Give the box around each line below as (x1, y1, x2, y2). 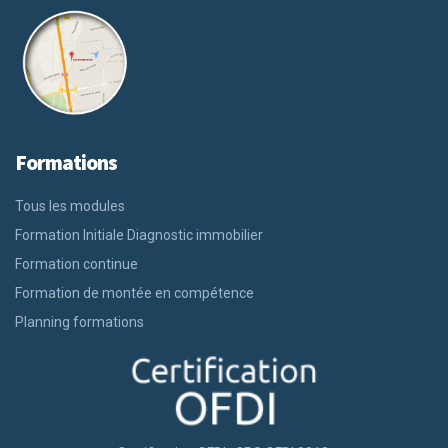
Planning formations (15, 314, 144, 331)
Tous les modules (15, 198, 125, 215)
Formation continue (15, 256, 138, 273)
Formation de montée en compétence (15, 285, 254, 302)
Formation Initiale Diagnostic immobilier (15, 227, 263, 244)
